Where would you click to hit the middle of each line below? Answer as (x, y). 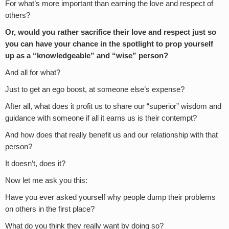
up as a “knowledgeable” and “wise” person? (87, 55)
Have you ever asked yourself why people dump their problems (110, 197)
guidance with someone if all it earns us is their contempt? (101, 118)
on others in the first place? (50, 209)
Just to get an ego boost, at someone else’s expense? (95, 89)
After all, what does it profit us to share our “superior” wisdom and (113, 106)
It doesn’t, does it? (35, 163)
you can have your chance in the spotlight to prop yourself (109, 44)
